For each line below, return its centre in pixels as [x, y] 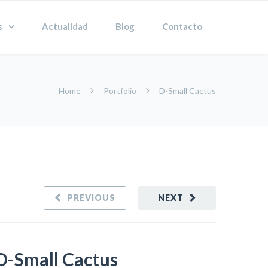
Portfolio [120, 91]
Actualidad [65, 26]
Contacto [182, 26]
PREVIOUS [91, 198]
